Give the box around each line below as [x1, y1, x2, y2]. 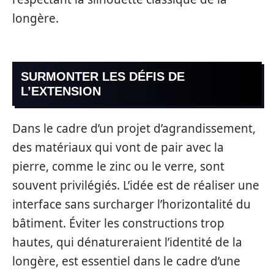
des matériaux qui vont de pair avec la [12, 139, 224, 155]
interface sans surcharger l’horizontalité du [12, 196, 251, 212]
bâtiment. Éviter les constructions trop [12, 215, 224, 231]
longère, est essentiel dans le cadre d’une [12, 253, 240, 269]
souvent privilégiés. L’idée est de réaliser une [12, 177, 259, 193]
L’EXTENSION [21, 84, 101, 98]
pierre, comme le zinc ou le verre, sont [12, 158, 224, 174]
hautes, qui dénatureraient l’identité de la [12, 234, 242, 250]
